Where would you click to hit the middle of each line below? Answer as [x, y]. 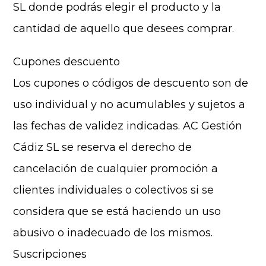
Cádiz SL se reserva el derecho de [103, 147]
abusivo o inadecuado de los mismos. [113, 233]
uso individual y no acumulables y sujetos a [129, 104]
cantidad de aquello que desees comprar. [124, 28]
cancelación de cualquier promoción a [116, 169]
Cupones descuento [67, 62]
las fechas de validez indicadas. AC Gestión [128, 126]
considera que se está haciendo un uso [117, 211]
